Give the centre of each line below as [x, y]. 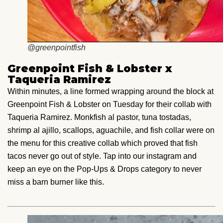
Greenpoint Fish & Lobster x [90, 69]
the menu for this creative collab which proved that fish [103, 143]
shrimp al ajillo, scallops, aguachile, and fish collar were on [111, 130]
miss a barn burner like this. [56, 182]
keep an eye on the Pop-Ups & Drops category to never [105, 169]
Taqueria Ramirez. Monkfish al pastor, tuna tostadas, [99, 117]
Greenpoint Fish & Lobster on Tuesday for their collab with [110, 105]
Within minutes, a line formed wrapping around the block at [111, 92]
